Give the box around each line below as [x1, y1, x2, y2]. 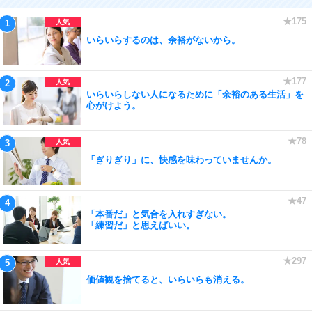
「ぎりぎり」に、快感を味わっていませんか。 [86, 155, 276, 165]
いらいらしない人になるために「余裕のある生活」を [86, 89, 304, 100]
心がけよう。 [86, 100, 141, 111]
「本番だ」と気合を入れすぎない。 [86, 209, 231, 219]
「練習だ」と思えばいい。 [86, 220, 195, 231]
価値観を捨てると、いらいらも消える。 [86, 274, 249, 285]
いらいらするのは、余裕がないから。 [86, 35, 240, 45]
